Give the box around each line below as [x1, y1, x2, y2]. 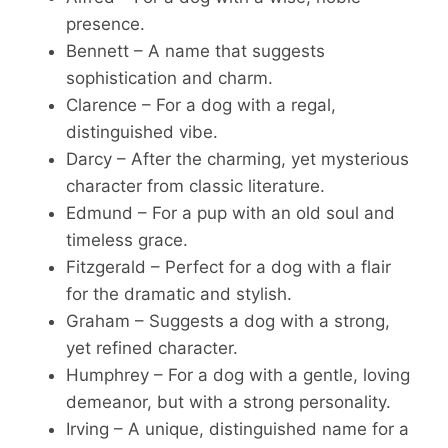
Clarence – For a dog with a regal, [66, 94, 336, 115]
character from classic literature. [66, 175, 325, 196]
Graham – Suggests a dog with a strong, [66, 310, 390, 331]
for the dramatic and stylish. [66, 283, 292, 304]
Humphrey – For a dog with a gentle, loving [66, 364, 410, 385]
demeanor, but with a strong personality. [66, 391, 391, 412]
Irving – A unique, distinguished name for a [66, 418, 409, 439]
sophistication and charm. [66, 67, 273, 88]
